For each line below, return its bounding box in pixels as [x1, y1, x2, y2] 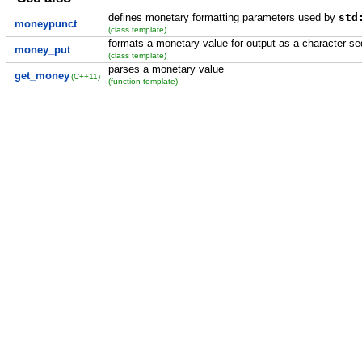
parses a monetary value [107, 62, 224, 75]
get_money [14, 69, 69, 82]
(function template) [107, 76, 178, 86]
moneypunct [14, 18, 77, 31]
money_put [14, 44, 70, 57]
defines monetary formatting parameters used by [107, 11, 339, 23]
